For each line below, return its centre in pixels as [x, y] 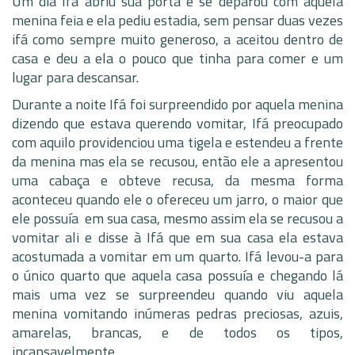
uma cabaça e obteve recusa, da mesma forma [177, 180]
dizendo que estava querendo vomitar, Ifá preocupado [177, 123]
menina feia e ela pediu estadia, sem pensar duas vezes [177, 20]
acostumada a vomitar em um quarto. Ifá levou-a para [177, 256]
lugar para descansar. [75, 77]
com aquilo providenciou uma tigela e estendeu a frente [177, 142]
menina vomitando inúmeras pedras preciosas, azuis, [177, 313]
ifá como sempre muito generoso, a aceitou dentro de [177, 39]
